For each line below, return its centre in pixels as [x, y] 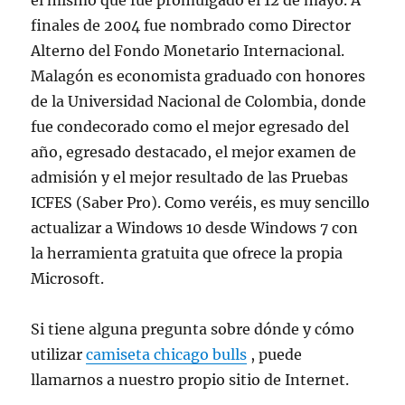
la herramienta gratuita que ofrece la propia [187, 253]
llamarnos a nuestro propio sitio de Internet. [190, 380]
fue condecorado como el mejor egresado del [190, 127]
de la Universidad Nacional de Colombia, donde [199, 101]
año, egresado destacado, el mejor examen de [194, 152]
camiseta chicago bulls [167, 354]
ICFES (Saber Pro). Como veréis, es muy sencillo [201, 202]
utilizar [59, 354]
